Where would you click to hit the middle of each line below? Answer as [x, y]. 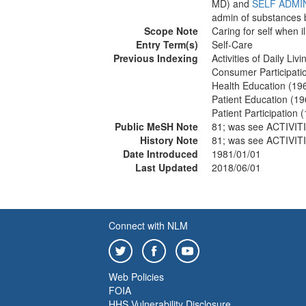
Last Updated [167, 167]
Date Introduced [161, 154]
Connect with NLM [148, 225]
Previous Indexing [156, 58]
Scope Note [171, 31]
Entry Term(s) [167, 44]
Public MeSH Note [156, 126]
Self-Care [232, 44]
